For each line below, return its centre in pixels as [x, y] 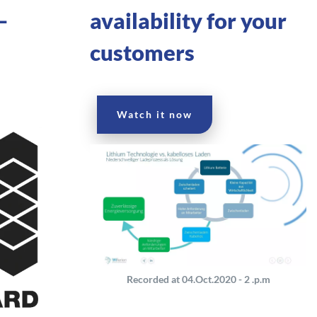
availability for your [188, 21]
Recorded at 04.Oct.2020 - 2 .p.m [198, 279]
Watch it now [155, 114]
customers [142, 52]
